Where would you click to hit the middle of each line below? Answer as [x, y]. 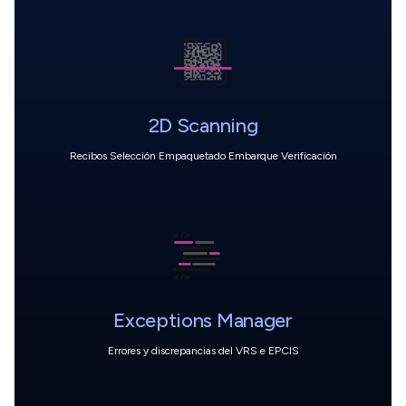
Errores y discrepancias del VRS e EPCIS [203, 350]
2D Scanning [203, 125]
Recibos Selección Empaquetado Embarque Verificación [203, 155]
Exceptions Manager [203, 320]
